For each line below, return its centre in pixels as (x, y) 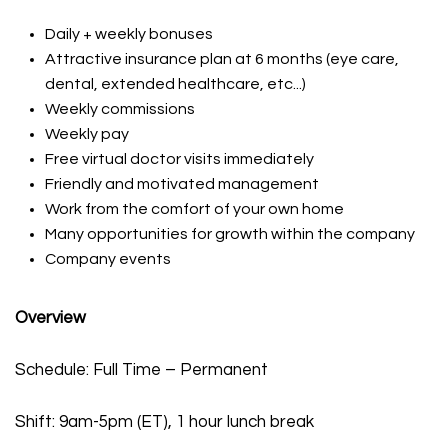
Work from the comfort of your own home (194, 209)
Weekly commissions (120, 109)
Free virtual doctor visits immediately (179, 159)
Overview (50, 318)
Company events (108, 259)
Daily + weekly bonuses (129, 34)
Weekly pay (87, 134)
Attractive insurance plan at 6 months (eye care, (222, 59)
